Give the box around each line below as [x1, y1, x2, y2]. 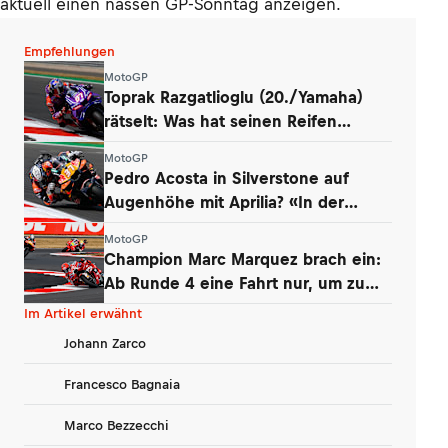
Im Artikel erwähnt [24, 306, 142, 321]
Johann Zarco [64, 335, 146, 351]
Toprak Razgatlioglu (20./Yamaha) [104, 87, 363, 106]
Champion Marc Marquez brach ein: [104, 249, 381, 268]
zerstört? [104, 135, 171, 154]
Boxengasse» [104, 216, 208, 235]
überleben [104, 297, 184, 316]
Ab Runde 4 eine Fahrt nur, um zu [104, 273, 365, 292]
